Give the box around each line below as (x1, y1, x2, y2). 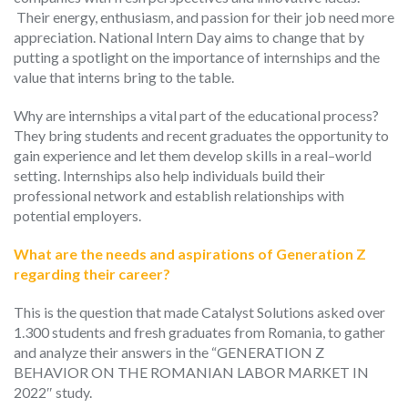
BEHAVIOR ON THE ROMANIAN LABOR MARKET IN (14, 362, 369, 381)
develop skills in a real (190, 146, 328, 164)
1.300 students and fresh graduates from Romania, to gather (14, 322, 385, 341)
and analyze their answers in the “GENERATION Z (14, 342, 324, 361)
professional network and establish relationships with (14, 186, 344, 204)
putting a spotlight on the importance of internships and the (14, 47, 380, 66)
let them (137, 146, 190, 164)
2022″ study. (14, 382, 92, 401)
